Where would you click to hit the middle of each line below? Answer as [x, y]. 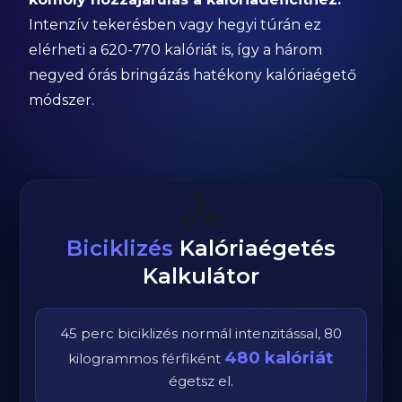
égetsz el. [201, 381]
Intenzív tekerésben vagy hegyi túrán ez [175, 25]
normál [206, 333]
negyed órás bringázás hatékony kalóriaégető [193, 75]
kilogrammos [115, 358]
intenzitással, [278, 333]
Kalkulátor [201, 276]
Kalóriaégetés [254, 248]
